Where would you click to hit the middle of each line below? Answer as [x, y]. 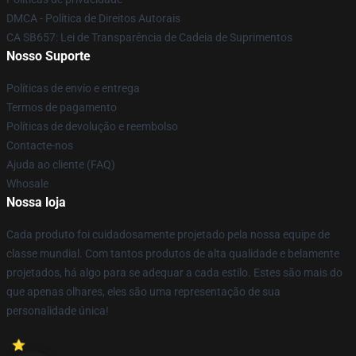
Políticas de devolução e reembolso [92, 126]
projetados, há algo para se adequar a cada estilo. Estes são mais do [174, 273]
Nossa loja [36, 202]
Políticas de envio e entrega [73, 88]
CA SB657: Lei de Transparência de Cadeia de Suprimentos [149, 37]
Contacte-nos [40, 145]
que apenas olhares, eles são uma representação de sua [143, 292]
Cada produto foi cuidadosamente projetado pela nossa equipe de [168, 234]
